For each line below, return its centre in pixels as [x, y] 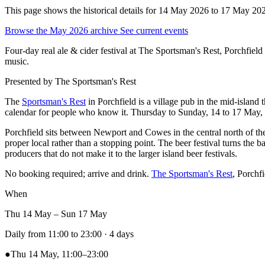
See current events [154, 30]
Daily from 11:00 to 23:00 [53, 234]
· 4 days [118, 234]
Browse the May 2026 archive [62, 30]
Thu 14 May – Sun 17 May [56, 214]
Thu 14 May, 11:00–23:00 [59, 254]
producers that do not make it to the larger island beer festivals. [121, 153]
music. [17, 61]
